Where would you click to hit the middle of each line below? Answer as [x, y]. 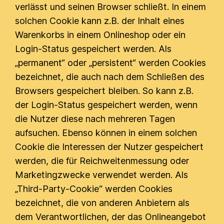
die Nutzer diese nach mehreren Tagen [95, 119]
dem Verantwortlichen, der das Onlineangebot [111, 217]
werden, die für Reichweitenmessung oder [102, 161]
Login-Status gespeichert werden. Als [93, 49]
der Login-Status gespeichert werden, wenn [106, 105]
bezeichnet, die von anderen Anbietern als [102, 203]
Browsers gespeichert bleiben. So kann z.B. [104, 91]
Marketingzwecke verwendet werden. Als [102, 175]
